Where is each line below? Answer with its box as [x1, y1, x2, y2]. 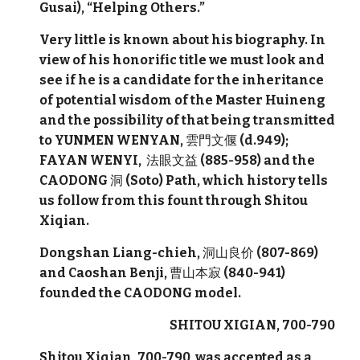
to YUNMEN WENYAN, [39, 133, 186, 148]
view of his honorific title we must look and [39, 52, 325, 67]
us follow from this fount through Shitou [39, 193, 309, 208]
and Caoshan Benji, [39, 265, 170, 280]
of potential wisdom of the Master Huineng [39, 92, 326, 108]
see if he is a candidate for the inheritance [39, 72, 325, 88]
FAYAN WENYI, [39, 153, 147, 168]
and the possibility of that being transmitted [39, 112, 336, 128]
